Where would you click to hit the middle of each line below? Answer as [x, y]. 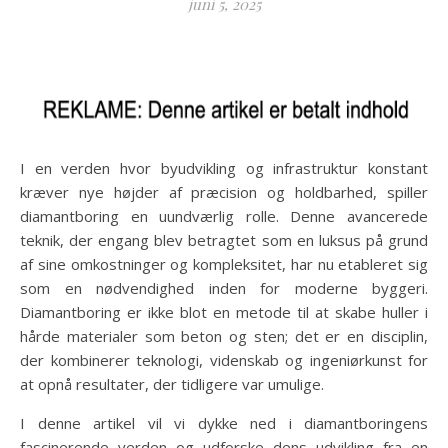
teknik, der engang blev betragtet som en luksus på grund [224, 240]
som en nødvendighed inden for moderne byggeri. [224, 288]
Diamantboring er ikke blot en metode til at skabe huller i [224, 312]
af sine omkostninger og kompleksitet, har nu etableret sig [224, 264]
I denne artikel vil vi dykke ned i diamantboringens [224, 423]
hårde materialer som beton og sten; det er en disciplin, [224, 336]
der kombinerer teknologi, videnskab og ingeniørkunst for [224, 360]
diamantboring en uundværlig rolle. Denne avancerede [224, 216]
